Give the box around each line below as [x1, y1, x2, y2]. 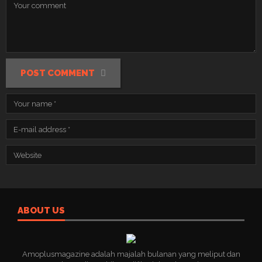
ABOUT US [18, 205, 65, 216]
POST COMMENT [20, 67, 95, 78]
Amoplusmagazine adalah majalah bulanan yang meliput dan [22, 250, 240, 258]
